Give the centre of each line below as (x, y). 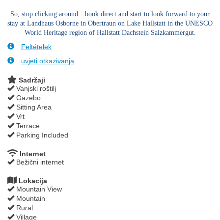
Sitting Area (33, 107)
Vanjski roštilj (35, 88)
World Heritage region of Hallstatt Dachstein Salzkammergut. (110, 32)
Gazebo (27, 97)
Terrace (27, 125)
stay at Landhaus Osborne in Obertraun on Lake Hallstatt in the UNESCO (110, 23)
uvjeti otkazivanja (48, 61)
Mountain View (38, 189)
